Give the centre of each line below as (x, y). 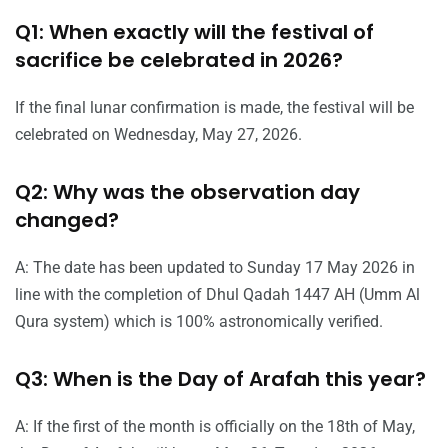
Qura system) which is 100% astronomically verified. (199, 321)
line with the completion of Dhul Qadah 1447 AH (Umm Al (217, 294)
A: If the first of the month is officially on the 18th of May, (215, 426)
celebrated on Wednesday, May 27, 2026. (158, 134)
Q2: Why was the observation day (187, 191)
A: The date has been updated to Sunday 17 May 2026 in (215, 267)
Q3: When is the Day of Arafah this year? (220, 378)
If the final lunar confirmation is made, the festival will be (214, 107)
